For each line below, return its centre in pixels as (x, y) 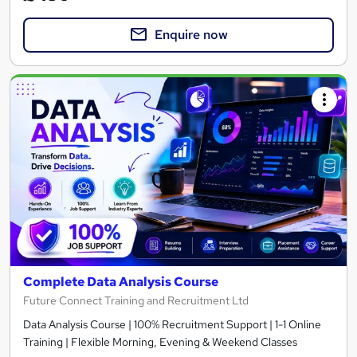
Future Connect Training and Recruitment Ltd (136, 300)
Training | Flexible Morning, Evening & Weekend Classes (160, 341)
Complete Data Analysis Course (121, 281)
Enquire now (191, 34)
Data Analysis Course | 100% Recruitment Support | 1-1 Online (172, 324)
